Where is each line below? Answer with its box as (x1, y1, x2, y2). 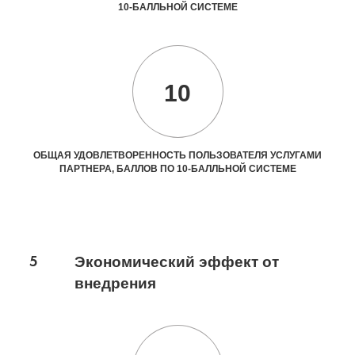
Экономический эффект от (74, 254, 279, 270)
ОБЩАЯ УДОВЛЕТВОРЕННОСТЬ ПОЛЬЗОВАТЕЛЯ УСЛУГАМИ (33, 150, 322, 161)
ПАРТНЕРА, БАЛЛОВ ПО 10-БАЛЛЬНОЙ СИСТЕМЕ (59, 163, 296, 174)
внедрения (74, 275, 156, 292)
